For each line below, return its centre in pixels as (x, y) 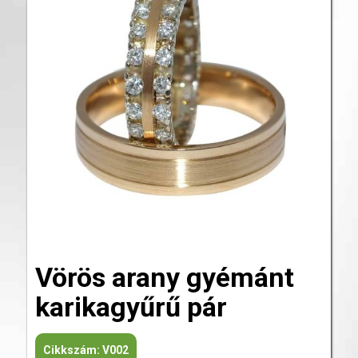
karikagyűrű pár (131, 306)
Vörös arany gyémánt (164, 277)
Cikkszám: (72, 350)
